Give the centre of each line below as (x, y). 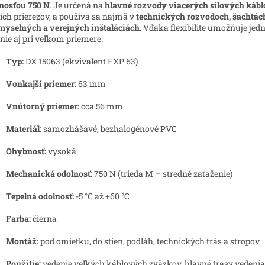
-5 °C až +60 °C (102, 196)
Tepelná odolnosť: (40, 196)
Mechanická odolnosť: (49, 173)
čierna (44, 218)
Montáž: (22, 241)
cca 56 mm (101, 106)
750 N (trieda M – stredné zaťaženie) (162, 173)
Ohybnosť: (26, 151)
